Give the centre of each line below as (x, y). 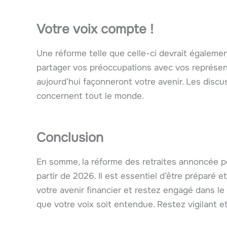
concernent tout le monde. (90, 96)
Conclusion (70, 137)
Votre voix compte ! (95, 29)
